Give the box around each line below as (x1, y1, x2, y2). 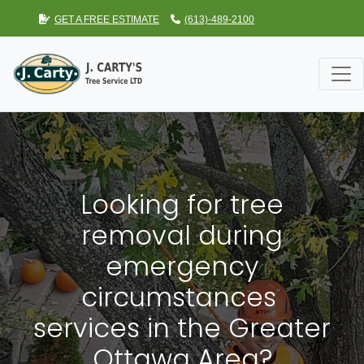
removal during (81, 217, 283, 254)
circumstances (80, 279, 284, 316)
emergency (106, 248, 258, 285)
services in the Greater (33, 310, 331, 347)
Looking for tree (80, 186, 284, 223)
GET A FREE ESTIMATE (54, 14, 159, 25)
